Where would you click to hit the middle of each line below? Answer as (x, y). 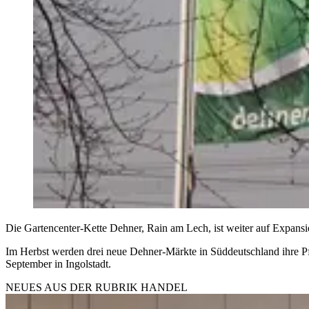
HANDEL (164, 287)
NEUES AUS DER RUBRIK (73, 287)
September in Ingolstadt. (58, 263)
